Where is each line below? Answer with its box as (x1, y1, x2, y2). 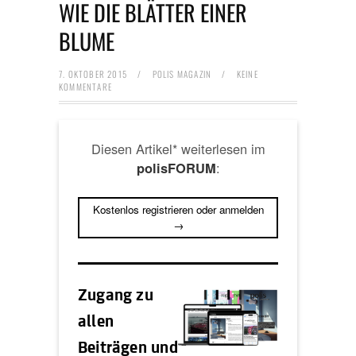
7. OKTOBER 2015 (59, 68, 130, 80)
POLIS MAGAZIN (152, 68, 212, 80)
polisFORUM (136, 159, 216, 177)
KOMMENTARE (59, 80, 112, 93)
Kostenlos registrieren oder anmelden (92, 202, 264, 217)
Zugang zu (78, 288, 153, 305)
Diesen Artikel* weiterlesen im (91, 139, 265, 158)
